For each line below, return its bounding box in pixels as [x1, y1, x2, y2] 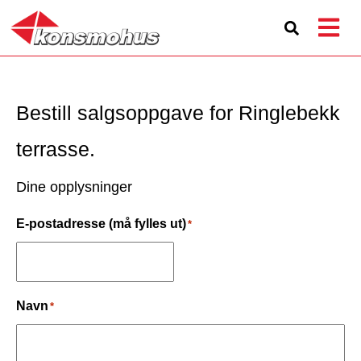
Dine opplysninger [16, 179, 132, 195]
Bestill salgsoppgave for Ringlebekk [16, 102, 340, 124]
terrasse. [16, 138, 95, 160]
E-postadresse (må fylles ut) [16, 217, 186, 230]
